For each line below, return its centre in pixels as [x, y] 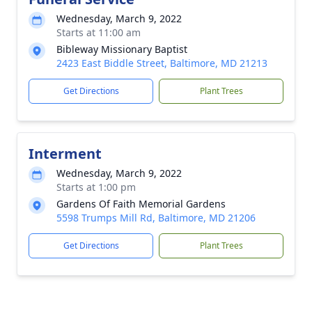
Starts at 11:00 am [99, 32]
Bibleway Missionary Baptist [122, 49]
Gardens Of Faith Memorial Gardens [141, 204]
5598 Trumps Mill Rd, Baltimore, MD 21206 [156, 218]
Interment [65, 154]
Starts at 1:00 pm [96, 187]
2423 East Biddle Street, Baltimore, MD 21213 [162, 63]
